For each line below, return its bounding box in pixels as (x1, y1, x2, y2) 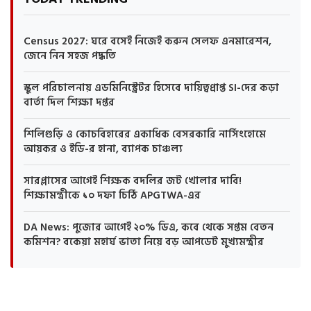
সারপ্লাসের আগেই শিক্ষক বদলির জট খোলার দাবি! (24, 172, 242, 190)
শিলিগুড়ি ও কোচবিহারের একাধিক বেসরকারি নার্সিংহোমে (24, 126, 266, 143)
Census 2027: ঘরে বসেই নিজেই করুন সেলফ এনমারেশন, (24, 33, 271, 50)
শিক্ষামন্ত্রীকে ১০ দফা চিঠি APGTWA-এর (24, 187, 201, 204)
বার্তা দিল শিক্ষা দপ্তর (24, 94, 115, 111)
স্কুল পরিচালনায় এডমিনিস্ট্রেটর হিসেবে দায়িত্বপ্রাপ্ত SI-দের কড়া (24, 79, 279, 96)
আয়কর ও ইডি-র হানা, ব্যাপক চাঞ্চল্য (24, 140, 183, 158)
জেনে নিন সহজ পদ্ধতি (24, 47, 116, 65)
